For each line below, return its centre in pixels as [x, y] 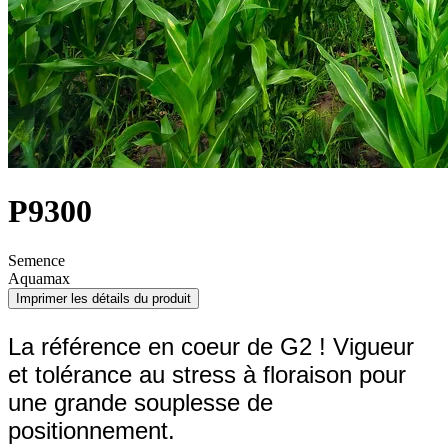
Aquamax [39, 278]
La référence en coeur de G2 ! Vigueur [211, 346]
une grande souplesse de [140, 402]
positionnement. [91, 430]
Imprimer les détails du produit [103, 298]
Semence [36, 260]
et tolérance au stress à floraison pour [207, 374]
